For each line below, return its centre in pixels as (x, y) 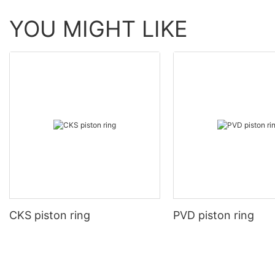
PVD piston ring (214, 215)
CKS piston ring (62, 215)
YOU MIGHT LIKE (99, 29)
